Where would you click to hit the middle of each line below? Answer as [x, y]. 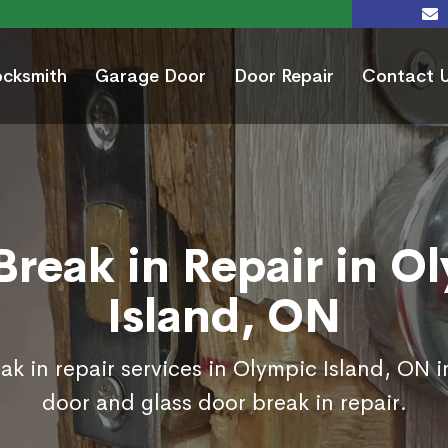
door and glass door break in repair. [224, 403]
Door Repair [284, 76]
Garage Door [150, 76]
